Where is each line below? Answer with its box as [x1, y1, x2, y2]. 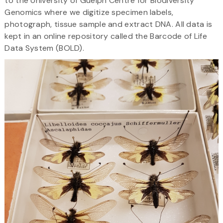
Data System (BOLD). [4, 42, 85, 53]
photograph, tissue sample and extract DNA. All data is [4, 18, 213, 29]
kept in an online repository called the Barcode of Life [4, 30, 207, 41]
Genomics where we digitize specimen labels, [4, 6, 174, 17]
